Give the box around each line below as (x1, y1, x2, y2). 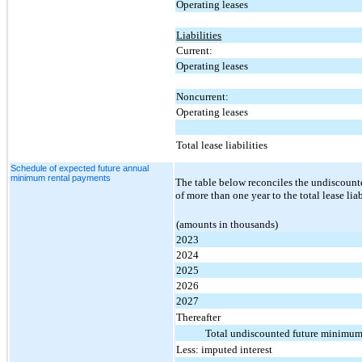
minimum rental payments (11, 172, 111, 183)
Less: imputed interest (176, 343, 273, 356)
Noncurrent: (176, 90, 229, 103)
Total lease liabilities (176, 138, 268, 151)
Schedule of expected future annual (11, 162, 149, 173)
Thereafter (176, 310, 221, 323)
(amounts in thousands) (176, 217, 279, 230)
